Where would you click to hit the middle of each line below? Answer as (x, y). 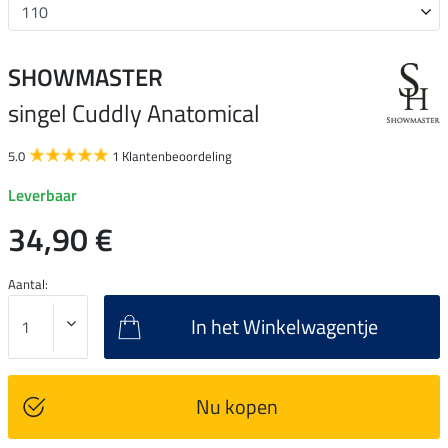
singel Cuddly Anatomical (134, 112)
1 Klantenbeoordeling (172, 155)
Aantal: (28, 283)
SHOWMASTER (85, 76)
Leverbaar (42, 194)
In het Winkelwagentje (284, 326)
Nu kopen (236, 406)
